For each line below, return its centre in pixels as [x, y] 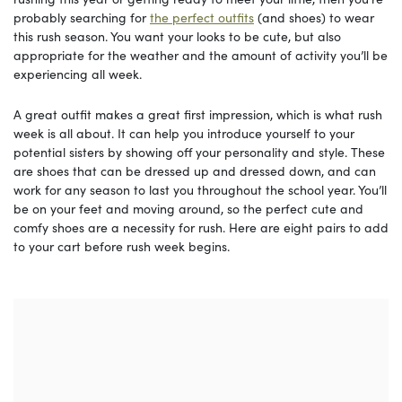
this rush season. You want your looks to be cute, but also [177, 36]
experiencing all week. [79, 74]
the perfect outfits [202, 17]
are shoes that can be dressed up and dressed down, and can [195, 171]
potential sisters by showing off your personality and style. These [199, 152]
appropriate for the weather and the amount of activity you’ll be [201, 55]
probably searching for [82, 17]
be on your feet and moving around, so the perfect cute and [188, 209]
